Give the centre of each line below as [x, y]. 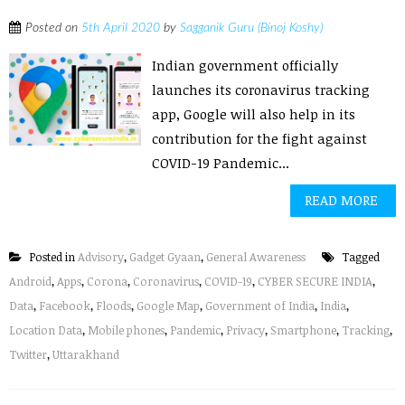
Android [30, 281]
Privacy [245, 330]
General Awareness [256, 257]
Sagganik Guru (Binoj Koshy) [251, 28]
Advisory [101, 257]
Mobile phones [126, 330]
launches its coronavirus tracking [261, 89]
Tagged [359, 257]
